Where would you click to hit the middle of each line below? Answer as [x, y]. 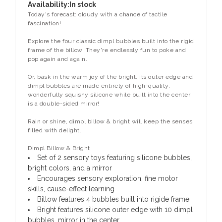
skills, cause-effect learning [71, 189]
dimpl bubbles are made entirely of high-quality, [99, 85]
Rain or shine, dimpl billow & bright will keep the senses [110, 121]
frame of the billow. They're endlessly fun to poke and [107, 50]
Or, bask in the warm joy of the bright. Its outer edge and [110, 77]
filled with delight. [55, 130]
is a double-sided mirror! [64, 103]
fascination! [44, 23]
